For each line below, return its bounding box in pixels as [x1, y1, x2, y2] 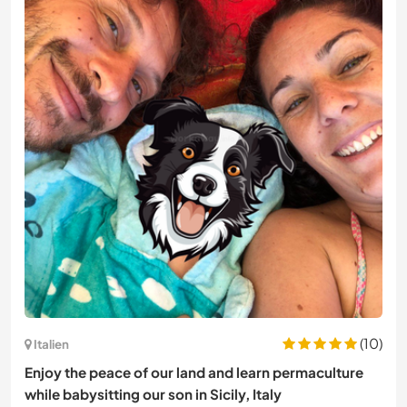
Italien [34, 335, 69, 352]
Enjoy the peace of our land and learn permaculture [25, 363, 363, 382]
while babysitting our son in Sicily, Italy [25, 385, 282, 403]
